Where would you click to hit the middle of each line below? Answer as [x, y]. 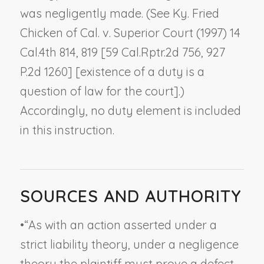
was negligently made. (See [96, 13]
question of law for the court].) [102, 91]
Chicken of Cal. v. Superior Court [106, 32]
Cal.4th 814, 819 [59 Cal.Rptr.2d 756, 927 [122, 52]
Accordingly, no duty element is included [130, 110]
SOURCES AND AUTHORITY [131, 196]
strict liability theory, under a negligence [129, 244]
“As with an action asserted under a [120, 225]
